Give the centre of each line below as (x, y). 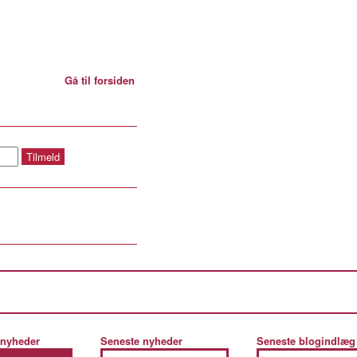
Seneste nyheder (141, 341)
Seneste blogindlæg (306, 341)
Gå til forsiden (100, 80)
